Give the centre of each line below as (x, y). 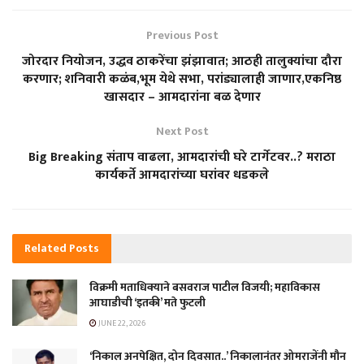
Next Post (182, 131)
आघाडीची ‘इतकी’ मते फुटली (147, 302)
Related (45, 248)
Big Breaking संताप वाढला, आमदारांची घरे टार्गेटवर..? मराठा (182, 157)
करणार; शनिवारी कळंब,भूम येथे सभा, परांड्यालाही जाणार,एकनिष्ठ (182, 79)
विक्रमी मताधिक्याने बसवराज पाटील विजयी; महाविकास (205, 287)
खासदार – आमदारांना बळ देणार (182, 97)
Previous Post (182, 35)
